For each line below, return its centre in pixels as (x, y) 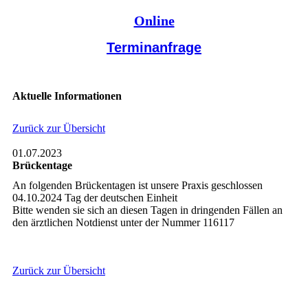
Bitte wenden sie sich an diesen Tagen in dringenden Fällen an (147, 210)
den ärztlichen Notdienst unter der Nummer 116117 (123, 223)
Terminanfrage (154, 47)
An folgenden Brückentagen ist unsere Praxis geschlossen (137, 186)
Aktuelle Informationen (67, 96)
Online (154, 20)
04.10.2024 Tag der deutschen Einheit (95, 198)
